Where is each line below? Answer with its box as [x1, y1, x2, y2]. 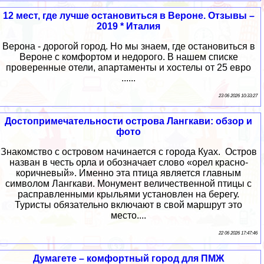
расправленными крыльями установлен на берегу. [18, 189, 239, 199]
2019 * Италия [97, 21, 160, 31]
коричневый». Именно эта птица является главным [16, 167, 241, 178]
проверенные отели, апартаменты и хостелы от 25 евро [6, 62, 251, 72]
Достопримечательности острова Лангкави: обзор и [5, 115, 252, 126]
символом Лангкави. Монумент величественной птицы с [5, 178, 252, 189]
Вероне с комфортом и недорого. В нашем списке [19, 51, 238, 62]
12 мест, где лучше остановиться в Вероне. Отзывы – [2, 10, 255, 21]
